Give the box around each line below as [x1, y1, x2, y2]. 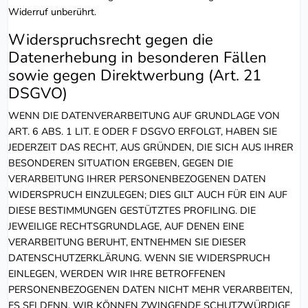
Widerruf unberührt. [8, 4, 96, 19]
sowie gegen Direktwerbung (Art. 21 [8, 64, 261, 86]
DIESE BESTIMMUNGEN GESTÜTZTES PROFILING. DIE [8, 203, 256, 217]
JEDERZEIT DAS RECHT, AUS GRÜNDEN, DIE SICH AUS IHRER [8, 140, 294, 154]
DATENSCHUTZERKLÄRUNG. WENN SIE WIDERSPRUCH [8, 250, 270, 265]
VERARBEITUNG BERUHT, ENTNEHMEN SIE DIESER [8, 234, 246, 249]
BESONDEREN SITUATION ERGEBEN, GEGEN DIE [8, 155, 233, 170]
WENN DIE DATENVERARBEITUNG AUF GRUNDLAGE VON [8, 108, 280, 122]
